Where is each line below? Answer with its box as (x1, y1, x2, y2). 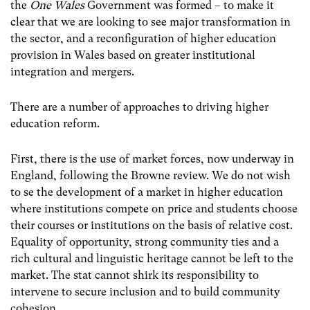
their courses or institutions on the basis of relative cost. (10, 219, 293, 232)
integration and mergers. (10, 64, 134, 78)
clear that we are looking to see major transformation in (10, 15, 291, 28)
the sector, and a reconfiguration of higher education (10, 31, 276, 45)
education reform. (10, 117, 100, 131)
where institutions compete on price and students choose (10, 202, 298, 216)
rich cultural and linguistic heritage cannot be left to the (10, 252, 293, 266)
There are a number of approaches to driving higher (10, 100, 268, 114)
